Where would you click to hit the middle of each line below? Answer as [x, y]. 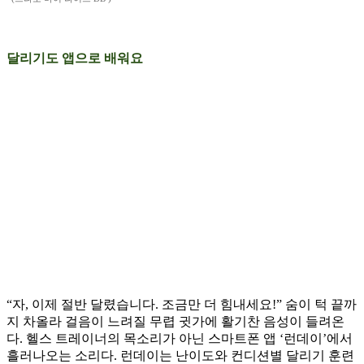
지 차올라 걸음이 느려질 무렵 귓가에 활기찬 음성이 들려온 [175, 322]
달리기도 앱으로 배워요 [75, 58]
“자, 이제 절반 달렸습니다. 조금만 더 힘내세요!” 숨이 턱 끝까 [182, 305]
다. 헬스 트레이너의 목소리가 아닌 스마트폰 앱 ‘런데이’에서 [180, 339]
